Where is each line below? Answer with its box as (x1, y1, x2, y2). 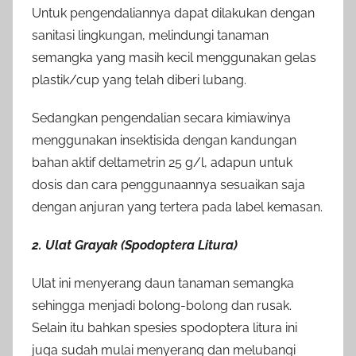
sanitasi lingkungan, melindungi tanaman (32, 27, 269, 43)
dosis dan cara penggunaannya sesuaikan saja (32, 176, 305, 192)
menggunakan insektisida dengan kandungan (32, 132, 296, 148)
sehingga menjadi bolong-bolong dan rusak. (32, 297, 292, 313)
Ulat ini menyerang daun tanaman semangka (32, 275, 294, 291)
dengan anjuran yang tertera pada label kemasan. (32, 199, 323, 215)
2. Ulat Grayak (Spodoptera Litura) (32, 237, 244, 253)
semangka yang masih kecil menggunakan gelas (32, 49, 316, 65)
